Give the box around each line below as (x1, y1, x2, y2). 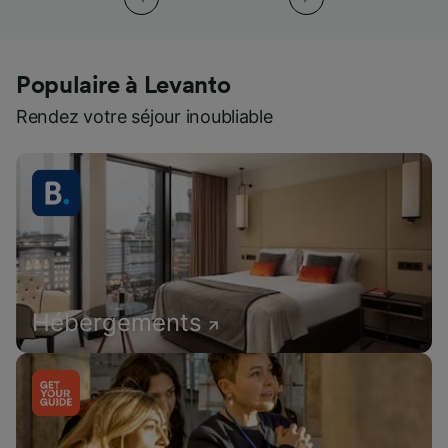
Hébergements (32, 307, 202, 337)
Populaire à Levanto (16, 73, 231, 98)
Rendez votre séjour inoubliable (16, 105, 273, 127)
